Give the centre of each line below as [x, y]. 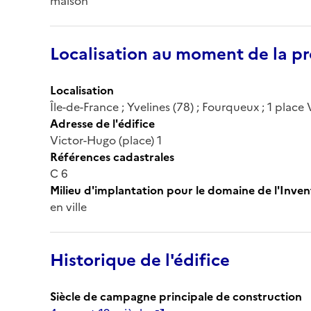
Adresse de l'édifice [102, 123]
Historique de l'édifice [140, 260]
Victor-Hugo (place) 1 [106, 140]
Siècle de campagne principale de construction [176, 296]
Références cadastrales [112, 157]
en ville [68, 207]
